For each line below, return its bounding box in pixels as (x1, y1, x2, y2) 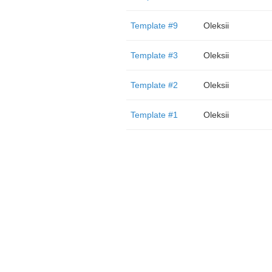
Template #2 (130, 80, 178, 90)
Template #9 (130, 21, 178, 30)
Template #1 (130, 110, 178, 120)
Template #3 (130, 50, 178, 60)
